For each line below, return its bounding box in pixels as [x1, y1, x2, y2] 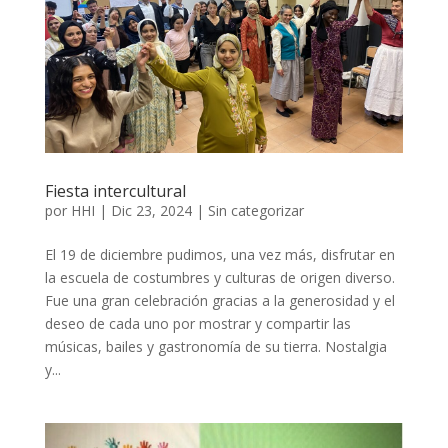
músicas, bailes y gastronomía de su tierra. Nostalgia [44, 336, 387, 356]
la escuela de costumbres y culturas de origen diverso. [44, 267, 395, 287]
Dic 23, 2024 [110, 200, 192, 220]
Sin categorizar [207, 200, 304, 220]
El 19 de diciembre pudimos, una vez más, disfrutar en [44, 244, 395, 264]
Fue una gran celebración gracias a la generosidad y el [44, 290, 395, 310]
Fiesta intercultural [44, 179, 186, 202]
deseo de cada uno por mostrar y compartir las [44, 313, 351, 333]
